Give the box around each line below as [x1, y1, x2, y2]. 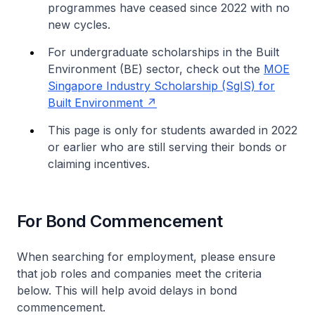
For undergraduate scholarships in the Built [48, 44, 279, 59]
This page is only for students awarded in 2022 [48, 122, 297, 137]
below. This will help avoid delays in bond [17, 283, 237, 297]
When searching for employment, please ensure [17, 249, 276, 264]
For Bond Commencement [17, 210, 223, 231]
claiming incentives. [48, 156, 150, 171]
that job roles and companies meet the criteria [17, 266, 262, 281]
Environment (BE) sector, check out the [48, 61, 264, 76]
